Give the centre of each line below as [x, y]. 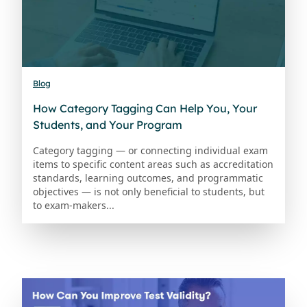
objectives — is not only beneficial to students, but [149, 192]
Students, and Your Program [108, 125]
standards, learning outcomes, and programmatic [148, 178]
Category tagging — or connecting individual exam [150, 151]
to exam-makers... [74, 206]
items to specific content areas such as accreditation [153, 164]
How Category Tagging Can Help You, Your [145, 109]
